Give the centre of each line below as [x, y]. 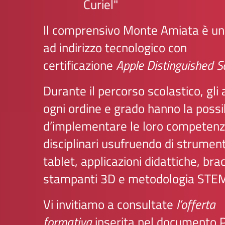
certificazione [80, 65]
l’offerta [196, 204]
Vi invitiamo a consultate [110, 204]
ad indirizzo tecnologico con [115, 48]
